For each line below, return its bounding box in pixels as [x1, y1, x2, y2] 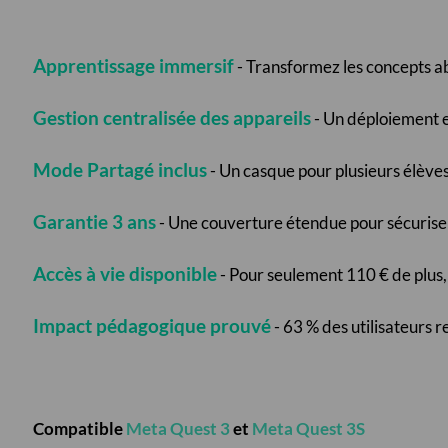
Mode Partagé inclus [32, 159, 207, 182]
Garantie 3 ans [32, 211, 156, 234]
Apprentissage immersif [32, 55, 234, 78]
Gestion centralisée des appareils [32, 107, 311, 130]
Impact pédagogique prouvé [32, 315, 271, 338]
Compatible [32, 418, 126, 440]
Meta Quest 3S [251, 418, 365, 440]
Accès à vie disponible [32, 263, 217, 286]
